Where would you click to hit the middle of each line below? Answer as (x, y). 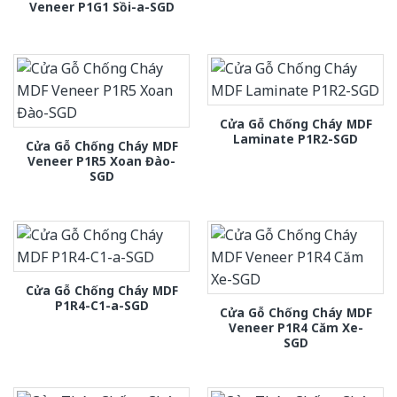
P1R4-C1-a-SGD (101, 306)
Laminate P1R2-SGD (296, 138)
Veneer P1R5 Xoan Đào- (101, 160)
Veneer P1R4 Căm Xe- (296, 328)
